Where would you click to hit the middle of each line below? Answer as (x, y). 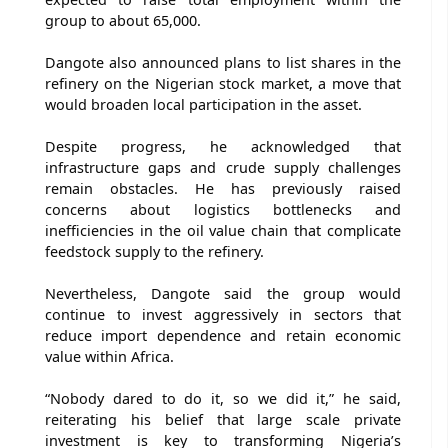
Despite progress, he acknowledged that (223, 146)
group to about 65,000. (123, 20)
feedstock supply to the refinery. (154, 251)
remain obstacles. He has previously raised (223, 188)
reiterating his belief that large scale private (223, 419)
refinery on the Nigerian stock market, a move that (223, 83)
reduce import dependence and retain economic (223, 335)
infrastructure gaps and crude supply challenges (223, 167)
